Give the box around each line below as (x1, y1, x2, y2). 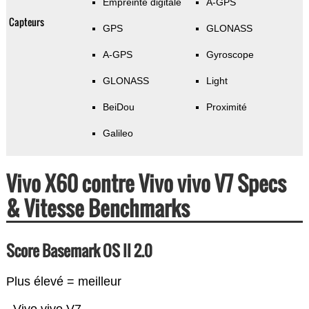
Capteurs (8, 14, 44, 30)
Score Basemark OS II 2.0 (6, 239, 152, 262)
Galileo (102, 128, 133, 139)
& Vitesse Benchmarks (6, 192, 190, 224)
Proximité (206, 101, 247, 113)
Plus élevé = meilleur (6, 275, 121, 289)
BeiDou (102, 101, 134, 113)
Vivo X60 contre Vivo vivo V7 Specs (6, 168, 286, 199)
